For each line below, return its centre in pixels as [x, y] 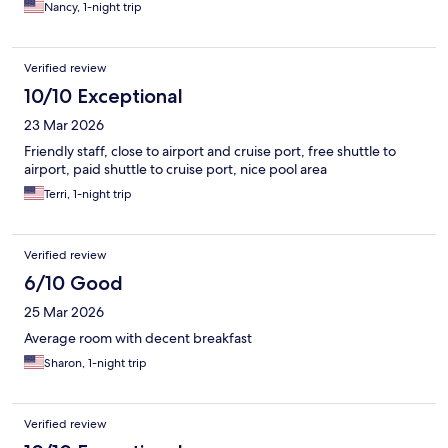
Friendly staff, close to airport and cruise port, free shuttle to [210, 151]
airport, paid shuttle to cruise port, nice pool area [175, 169]
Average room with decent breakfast [138, 338]
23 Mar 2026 [64, 125]
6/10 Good [73, 283]
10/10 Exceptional [103, 96]
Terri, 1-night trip [88, 194]
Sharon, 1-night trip [95, 363]
